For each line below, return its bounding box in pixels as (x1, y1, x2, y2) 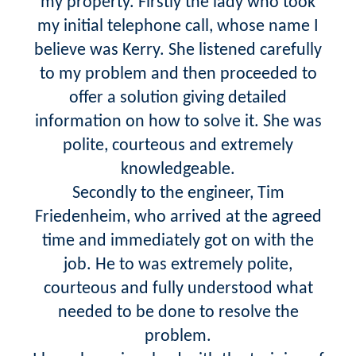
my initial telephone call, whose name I (37, 17, 319, 36)
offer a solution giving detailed (69, 88, 287, 107)
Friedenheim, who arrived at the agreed (34, 207, 322, 226)
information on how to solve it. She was (34, 112, 322, 131)
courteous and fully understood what (43, 279, 313, 298)
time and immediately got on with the (42, 231, 314, 250)
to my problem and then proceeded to (39, 64, 317, 83)
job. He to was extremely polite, (64, 255, 292, 274)
